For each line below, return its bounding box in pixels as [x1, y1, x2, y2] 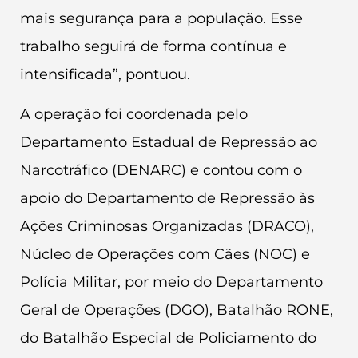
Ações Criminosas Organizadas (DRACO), [20, 217, 314, 235]
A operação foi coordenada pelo [20, 105, 248, 123]
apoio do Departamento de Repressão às [20, 189, 315, 207]
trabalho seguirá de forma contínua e [20, 38, 287, 56]
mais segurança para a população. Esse [20, 10, 303, 28]
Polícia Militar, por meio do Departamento [20, 272, 323, 291]
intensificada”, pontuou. [20, 66, 190, 84]
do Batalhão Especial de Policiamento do [20, 328, 316, 347]
